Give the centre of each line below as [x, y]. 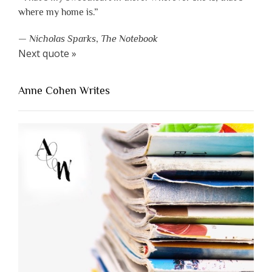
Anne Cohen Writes [64, 91]
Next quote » [47, 54]
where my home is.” [58, 12]
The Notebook [129, 39]
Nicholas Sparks [63, 39]
